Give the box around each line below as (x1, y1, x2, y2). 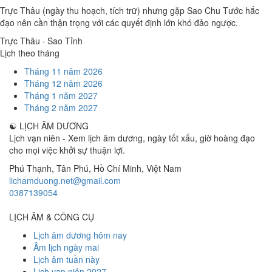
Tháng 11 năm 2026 (24, 65, 103, 77)
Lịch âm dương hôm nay (33, 229, 127, 241)
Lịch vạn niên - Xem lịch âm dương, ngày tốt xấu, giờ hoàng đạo (9, 132, 255, 144)
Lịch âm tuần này (33, 253, 100, 265)
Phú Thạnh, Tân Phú (9, 162, 89, 174)
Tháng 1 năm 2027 (24, 89, 98, 101)
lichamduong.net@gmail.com (9, 174, 121, 186)
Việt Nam (146, 162, 182, 174)
